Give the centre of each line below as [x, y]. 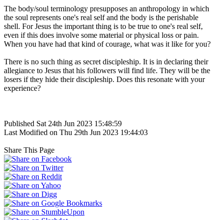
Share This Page [29, 150]
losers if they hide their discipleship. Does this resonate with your [104, 79]
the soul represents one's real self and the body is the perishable [101, 17]
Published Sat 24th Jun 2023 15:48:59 [63, 123]
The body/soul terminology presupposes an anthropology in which [107, 8]
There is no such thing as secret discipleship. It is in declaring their [106, 61]
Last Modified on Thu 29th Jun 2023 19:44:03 [76, 132]
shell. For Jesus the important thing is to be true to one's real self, [103, 26]
